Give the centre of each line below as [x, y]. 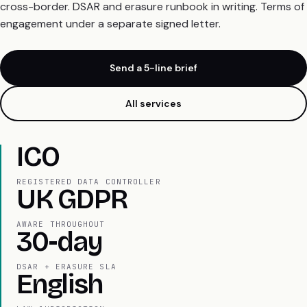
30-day [59, 242]
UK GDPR [72, 200]
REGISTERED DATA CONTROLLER [89, 182]
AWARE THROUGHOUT [61, 224]
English [60, 285]
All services [153, 103]
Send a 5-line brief [153, 67]
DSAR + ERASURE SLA [66, 267]
